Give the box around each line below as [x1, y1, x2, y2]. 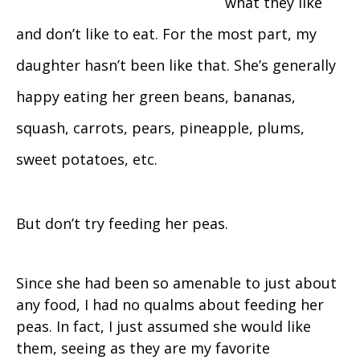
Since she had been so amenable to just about [16, 273, 337, 293]
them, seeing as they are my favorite [16, 338, 270, 358]
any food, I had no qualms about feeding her [16, 295, 324, 315]
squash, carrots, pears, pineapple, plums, [16, 118, 305, 138]
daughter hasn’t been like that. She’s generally [16, 55, 336, 76]
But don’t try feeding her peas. [16, 214, 228, 234]
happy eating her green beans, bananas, [16, 87, 296, 107]
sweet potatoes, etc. [16, 149, 157, 170]
